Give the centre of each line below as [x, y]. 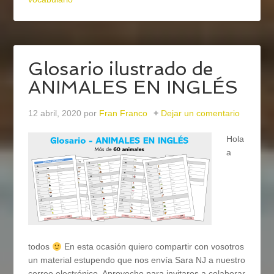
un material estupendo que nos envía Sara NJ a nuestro [137, 260]
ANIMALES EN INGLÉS [133, 87]
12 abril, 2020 [55, 113]
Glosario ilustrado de [121, 69]
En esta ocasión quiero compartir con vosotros [153, 247]
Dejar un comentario [201, 113]
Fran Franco [124, 113]
